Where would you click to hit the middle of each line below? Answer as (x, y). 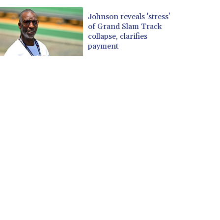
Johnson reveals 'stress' (129, 16)
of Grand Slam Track (125, 26)
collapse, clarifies (118, 36)
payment (103, 46)
